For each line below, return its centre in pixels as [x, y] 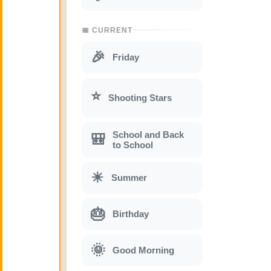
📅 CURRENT [107, 30]
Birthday [131, 214]
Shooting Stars [140, 97]
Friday [126, 57]
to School [133, 145]
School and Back [148, 134]
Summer [129, 178]
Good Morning [143, 250]
